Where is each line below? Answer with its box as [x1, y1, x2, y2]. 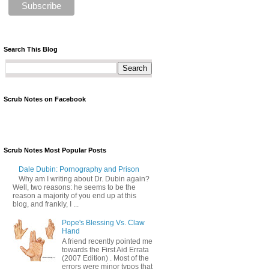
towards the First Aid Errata [61, 245, 149, 254]
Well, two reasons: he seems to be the [13, 183, 136, 192]
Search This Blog [4, 45, 58, 53]
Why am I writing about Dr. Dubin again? [18, 175, 150, 184]
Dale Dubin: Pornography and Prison [18, 165, 139, 174]
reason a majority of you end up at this [13, 192, 136, 201]
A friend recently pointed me [61, 237, 153, 246]
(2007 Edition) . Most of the [61, 253, 149, 262]
